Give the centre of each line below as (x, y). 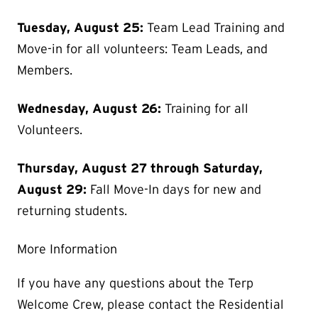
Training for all (205, 108)
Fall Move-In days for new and (176, 189)
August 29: (54, 189)
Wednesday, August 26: (89, 108)
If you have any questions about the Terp (135, 283)
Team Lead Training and (216, 27)
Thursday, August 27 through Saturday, (140, 168)
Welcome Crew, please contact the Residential (150, 304)
